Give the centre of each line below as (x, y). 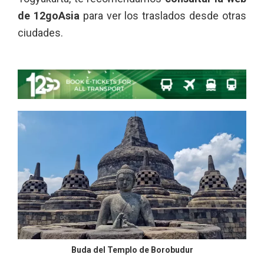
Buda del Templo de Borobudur (132, 250)
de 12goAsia (49, 16)
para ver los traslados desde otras (163, 16)
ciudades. (40, 33)
